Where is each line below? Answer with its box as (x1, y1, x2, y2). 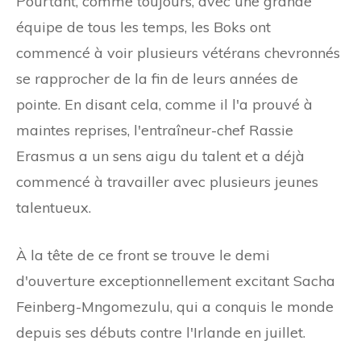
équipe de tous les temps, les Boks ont (16, 17, 271, 36)
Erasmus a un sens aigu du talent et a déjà (16, 146, 305, 165)
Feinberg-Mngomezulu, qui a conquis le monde (16, 297, 334, 316)
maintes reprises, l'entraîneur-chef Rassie (16, 120, 293, 139)
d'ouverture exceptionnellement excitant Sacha (16, 271, 335, 290)
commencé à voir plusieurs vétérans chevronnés (16, 43, 340, 62)
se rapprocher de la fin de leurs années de (16, 68, 298, 88)
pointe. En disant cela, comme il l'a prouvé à (16, 94, 313, 114)
